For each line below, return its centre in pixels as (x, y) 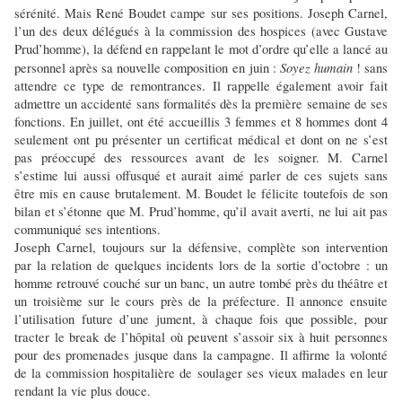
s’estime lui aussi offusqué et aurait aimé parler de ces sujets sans (201, 176)
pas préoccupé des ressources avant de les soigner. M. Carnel (201, 158)
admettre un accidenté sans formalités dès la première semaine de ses (201, 104)
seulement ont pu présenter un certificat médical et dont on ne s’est (201, 140)
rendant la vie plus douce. (83, 391)
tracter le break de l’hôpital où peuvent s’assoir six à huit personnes (201, 337)
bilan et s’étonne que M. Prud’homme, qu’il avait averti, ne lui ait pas (201, 212)
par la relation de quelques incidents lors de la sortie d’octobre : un (201, 266)
